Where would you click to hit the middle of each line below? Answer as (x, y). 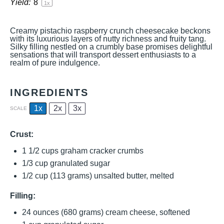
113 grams (71, 176)
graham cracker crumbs (101, 151)
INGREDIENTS (49, 92)
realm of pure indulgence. (55, 63)
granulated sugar (79, 163)
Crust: (22, 134)
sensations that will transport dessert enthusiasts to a (103, 55)
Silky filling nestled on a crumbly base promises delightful (111, 47)
